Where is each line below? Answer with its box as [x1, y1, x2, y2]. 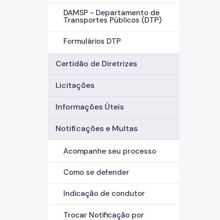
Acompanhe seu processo [63, 146, 156, 157]
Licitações [55, 80, 94, 91]
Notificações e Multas [55, 123, 137, 134]
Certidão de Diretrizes [55, 58, 137, 69]
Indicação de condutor [63, 189, 145, 199]
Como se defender [63, 167, 129, 178]
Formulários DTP [63, 36, 121, 47]
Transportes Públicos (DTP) [63, 15, 162, 26]
